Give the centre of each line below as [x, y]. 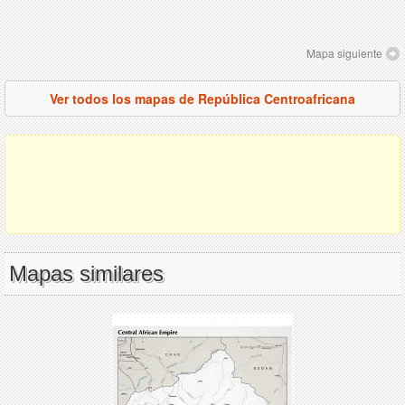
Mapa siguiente [344, 52]
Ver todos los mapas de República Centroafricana [202, 98]
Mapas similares [86, 273]
